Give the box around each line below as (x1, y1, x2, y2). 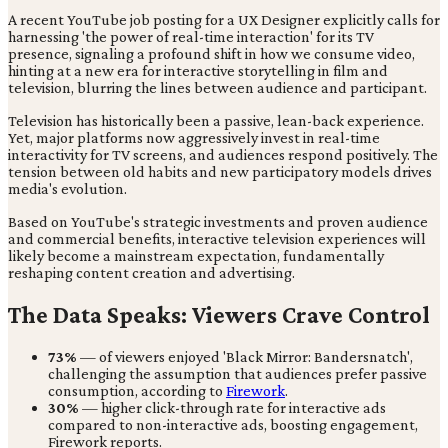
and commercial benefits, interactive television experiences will (8, 229, 426, 247)
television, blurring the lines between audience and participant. (8, 78, 427, 96)
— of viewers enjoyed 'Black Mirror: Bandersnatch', (77, 347, 413, 365)
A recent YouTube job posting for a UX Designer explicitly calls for (8, 10, 440, 28)
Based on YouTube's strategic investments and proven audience (8, 212, 428, 230)
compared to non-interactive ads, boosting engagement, (48, 415, 418, 433)
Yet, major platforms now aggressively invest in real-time (8, 128, 380, 146)
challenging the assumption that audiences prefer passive (48, 364, 427, 382)
